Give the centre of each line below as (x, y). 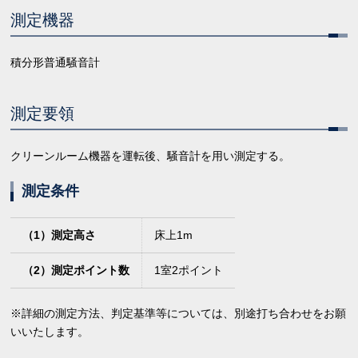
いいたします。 (50, 332)
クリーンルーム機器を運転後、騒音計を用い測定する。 (151, 156)
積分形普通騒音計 (56, 62)
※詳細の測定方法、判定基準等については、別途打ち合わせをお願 (179, 313)
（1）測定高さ (60, 235)
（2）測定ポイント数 (76, 270)
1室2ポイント (189, 270)
